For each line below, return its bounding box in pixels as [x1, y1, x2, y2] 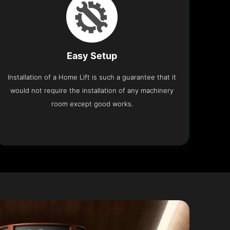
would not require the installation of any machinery [10, 86, 174, 94]
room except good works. [51, 99, 133, 108]
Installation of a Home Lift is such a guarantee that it [8, 72, 177, 81]
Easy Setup [67, 50, 118, 61]
